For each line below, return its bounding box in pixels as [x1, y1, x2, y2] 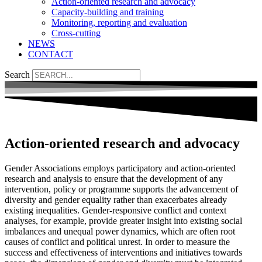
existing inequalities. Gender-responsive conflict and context [5, 205, 226, 215]
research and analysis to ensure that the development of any [5, 173, 223, 184]
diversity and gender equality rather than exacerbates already [5, 194, 227, 205]
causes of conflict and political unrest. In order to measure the [5, 236, 230, 247]
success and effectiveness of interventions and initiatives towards [5, 247, 242, 257]
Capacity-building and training [51, 7, 164, 17]
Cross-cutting [51, 28, 101, 38]
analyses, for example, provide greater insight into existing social [5, 215, 242, 226]
